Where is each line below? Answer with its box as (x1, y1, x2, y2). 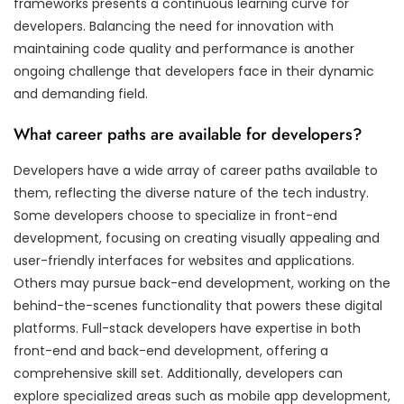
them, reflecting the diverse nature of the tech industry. (14, 183, 369, 202)
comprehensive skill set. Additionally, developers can (14, 363, 343, 382)
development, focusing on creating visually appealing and (14, 228, 380, 247)
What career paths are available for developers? (14, 122, 363, 146)
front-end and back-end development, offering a (14, 341, 328, 360)
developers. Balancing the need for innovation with (14, 16, 334, 35)
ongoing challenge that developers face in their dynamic (14, 61, 374, 80)
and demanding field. (14, 84, 148, 103)
